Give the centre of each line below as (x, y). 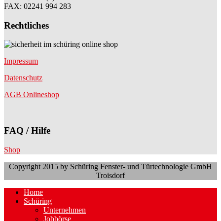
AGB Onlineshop (32, 95)
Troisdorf (110, 175)
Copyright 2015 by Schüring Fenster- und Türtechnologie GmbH (110, 166)
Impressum (21, 61)
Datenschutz (23, 78)
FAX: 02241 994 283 (37, 6)
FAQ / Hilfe (27, 131)
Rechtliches (26, 25)
